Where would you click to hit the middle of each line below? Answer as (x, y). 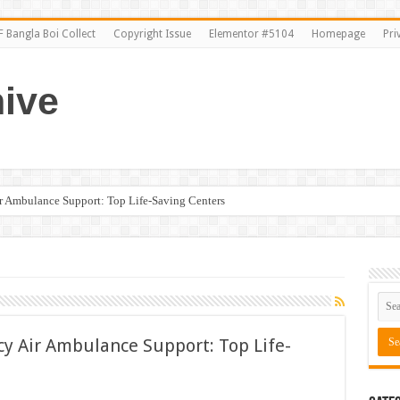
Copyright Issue (152, 34)
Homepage (338, 34)
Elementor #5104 (251, 34)
